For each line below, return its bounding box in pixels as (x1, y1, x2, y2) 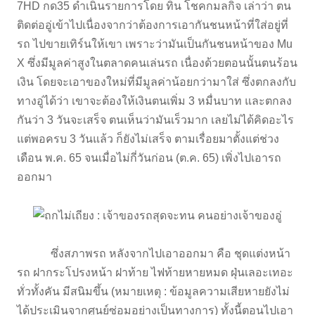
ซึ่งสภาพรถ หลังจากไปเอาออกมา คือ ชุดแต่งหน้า (17, 247, 290, 260)
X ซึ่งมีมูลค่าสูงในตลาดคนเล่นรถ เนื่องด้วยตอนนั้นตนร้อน (17, 56, 297, 69)
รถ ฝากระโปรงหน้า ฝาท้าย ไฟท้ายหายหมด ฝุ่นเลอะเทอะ (17, 266, 293, 279)
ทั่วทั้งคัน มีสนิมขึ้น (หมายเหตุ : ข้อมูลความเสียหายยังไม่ (17, 285, 290, 298)
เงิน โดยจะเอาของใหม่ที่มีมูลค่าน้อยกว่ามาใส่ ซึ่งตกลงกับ (17, 75, 296, 88)
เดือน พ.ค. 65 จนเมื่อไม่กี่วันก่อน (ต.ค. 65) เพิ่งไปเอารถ (17, 151, 281, 164)
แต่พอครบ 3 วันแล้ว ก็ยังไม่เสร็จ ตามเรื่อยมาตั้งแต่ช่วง (17, 132, 279, 145)
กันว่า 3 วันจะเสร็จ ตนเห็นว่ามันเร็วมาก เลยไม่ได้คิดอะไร (17, 113, 294, 126)
